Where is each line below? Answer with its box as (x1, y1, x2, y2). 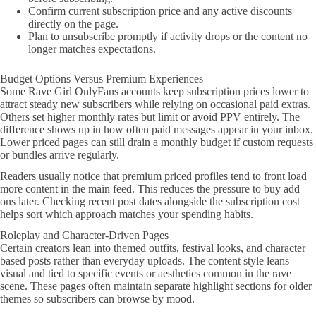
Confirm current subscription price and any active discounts (28, 4, 292, 17)
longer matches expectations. (28, 42, 156, 55)
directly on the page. (28, 17, 119, 30)
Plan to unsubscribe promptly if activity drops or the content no (28, 30, 308, 42)
